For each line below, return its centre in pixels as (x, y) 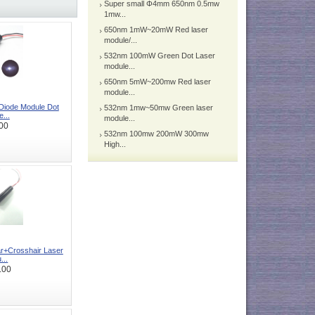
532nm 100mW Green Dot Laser (159, 56)
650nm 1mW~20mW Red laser (156, 30)
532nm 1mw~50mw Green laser (158, 108)
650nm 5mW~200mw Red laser (157, 82)
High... (115, 144)
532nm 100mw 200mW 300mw (156, 134)
